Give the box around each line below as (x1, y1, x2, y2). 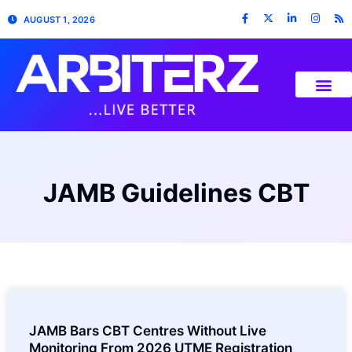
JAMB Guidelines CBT (42, 177, 310, 208)
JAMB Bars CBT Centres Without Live (29, 322, 266, 339)
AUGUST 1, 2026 (24, 13, 95, 25)
